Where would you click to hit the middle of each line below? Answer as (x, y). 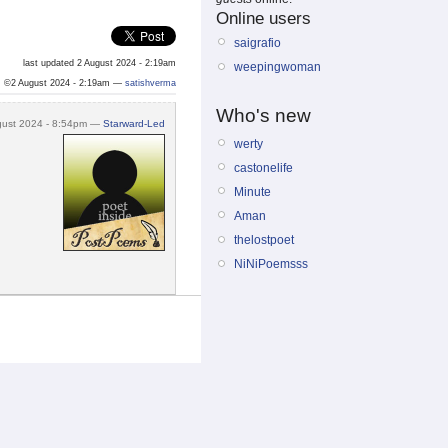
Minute (252, 191)
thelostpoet (264, 240)
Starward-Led (134, 124)
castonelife (263, 167)
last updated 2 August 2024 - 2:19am (99, 63)
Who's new (263, 115)
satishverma (150, 83)
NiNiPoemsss (271, 264)
